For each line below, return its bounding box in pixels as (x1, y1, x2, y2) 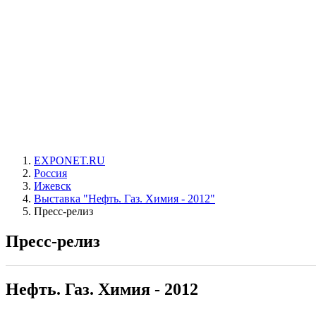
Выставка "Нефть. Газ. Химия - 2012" (34, 193, 215, 205)
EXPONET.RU (34, 154, 105, 166)
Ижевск (34, 180, 71, 192)
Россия (34, 167, 67, 179)
